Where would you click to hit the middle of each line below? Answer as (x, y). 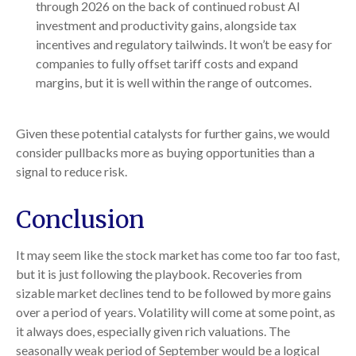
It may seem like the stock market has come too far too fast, (178, 255)
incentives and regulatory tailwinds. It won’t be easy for (184, 44)
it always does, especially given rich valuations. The (153, 331)
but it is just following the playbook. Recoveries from (159, 274)
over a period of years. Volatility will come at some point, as (176, 312)
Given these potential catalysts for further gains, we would (173, 133)
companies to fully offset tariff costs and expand (167, 64)
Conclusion (80, 220)
